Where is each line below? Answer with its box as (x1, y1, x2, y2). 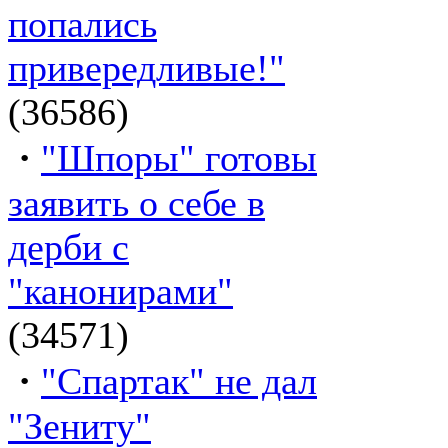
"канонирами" (8, 269, 233, 312)
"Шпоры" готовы (41, 136, 317, 179)
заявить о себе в (8, 181, 265, 224)
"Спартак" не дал (41, 359, 317, 402)
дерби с (8, 225, 129, 268)
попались (8, 2, 157, 45)
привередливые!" (8, 46, 285, 89)
